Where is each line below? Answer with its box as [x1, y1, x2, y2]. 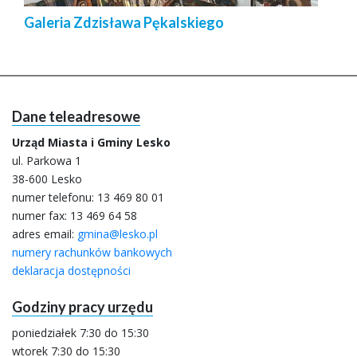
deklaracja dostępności [12, 263, 131, 278]
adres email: [12, 226, 77, 241]
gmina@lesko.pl [77, 226, 158, 241]
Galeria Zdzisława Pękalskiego [24, 14, 224, 31]
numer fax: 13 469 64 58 [12, 208, 137, 223]
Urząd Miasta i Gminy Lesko [12, 135, 171, 150]
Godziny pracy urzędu [12, 298, 153, 316]
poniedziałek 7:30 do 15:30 [12, 325, 149, 340]
